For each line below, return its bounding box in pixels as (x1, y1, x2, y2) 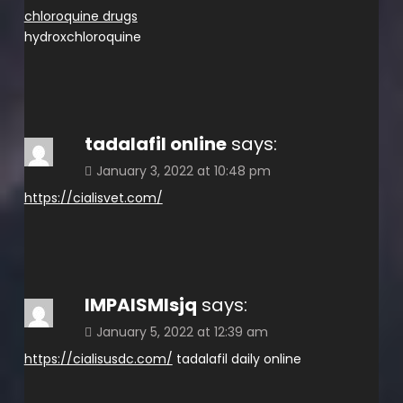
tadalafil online (84, 130, 227, 157)
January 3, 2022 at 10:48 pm (95, 161, 271, 180)
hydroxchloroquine (23, 27, 141, 46)
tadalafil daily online (172, 349, 301, 368)
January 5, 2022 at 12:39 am (95, 322, 268, 341)
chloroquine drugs (23, 6, 138, 25)
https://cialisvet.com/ (23, 188, 163, 207)
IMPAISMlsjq (84, 291, 197, 318)
